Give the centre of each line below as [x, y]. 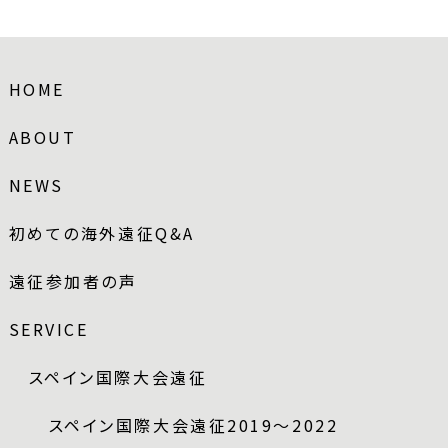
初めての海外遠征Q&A [101, 232]
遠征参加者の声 [73, 280]
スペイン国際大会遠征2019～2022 [193, 424]
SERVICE [48, 328]
